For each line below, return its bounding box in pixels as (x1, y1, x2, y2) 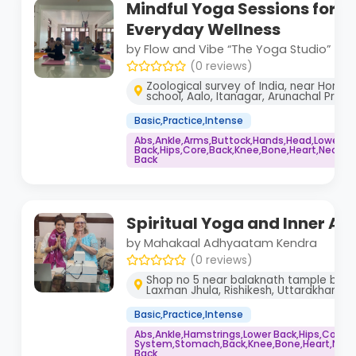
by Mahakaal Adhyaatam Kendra (126, 234, 317, 251)
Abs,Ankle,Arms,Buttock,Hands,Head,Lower (134, 133, 342, 147)
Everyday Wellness (126, 17, 281, 41)
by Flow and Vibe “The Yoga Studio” (126, 41, 331, 57)
